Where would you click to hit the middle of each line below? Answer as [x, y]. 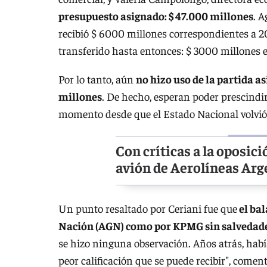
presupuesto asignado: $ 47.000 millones [156, 16]
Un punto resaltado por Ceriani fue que [148, 209]
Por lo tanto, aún [97, 79]
